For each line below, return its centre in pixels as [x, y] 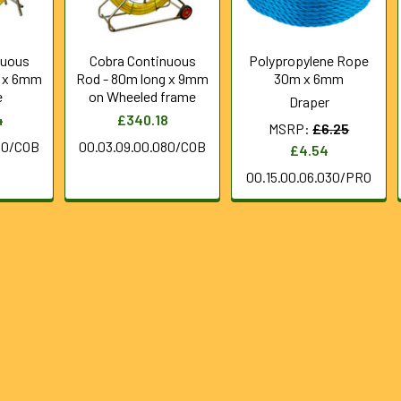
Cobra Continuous [142, 60]
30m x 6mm [309, 78]
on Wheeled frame [143, 96]
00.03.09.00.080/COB [143, 146]
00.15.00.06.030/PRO [309, 177]
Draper [309, 102]
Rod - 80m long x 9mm [143, 78]
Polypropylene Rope [309, 60]
